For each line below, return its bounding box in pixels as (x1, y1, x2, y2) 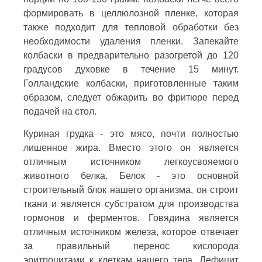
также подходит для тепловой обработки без (23, 22, 239, 32)
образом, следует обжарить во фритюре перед (23, 92, 239, 102)
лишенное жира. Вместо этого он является (23, 142, 239, 153)
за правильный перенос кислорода (23, 240, 239, 251)
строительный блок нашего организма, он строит (23, 184, 239, 195)
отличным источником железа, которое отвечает (23, 226, 239, 237)
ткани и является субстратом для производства (23, 198, 239, 209)
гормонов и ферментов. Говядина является (23, 212, 239, 223)
